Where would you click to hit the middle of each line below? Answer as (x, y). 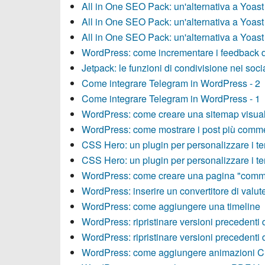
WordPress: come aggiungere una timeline (171, 206)
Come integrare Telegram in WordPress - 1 (171, 98)
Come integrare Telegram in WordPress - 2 (171, 83)
